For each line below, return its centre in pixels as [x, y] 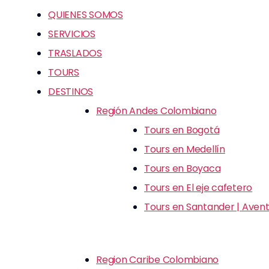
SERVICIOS [72, 34]
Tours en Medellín [185, 149]
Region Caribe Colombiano [158, 260]
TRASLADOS [75, 53]
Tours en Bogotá [182, 130]
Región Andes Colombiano [156, 111]
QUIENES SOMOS [86, 15]
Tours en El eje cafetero [198, 188]
